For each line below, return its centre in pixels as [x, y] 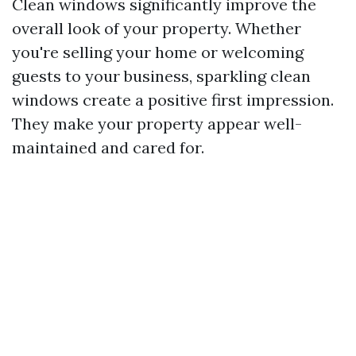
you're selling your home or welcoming [158, 52]
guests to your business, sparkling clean [161, 76]
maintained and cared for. [108, 147]
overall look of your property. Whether [157, 28]
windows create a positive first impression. [173, 100]
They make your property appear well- [157, 124]
